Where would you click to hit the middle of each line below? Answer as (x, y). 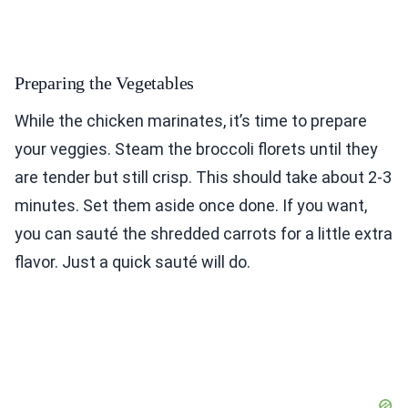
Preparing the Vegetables (105, 83)
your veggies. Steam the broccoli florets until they (196, 149)
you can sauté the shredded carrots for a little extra (204, 234)
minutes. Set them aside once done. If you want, (191, 206)
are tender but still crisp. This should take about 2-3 (203, 178)
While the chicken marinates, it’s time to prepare (191, 121)
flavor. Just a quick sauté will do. (133, 262)
